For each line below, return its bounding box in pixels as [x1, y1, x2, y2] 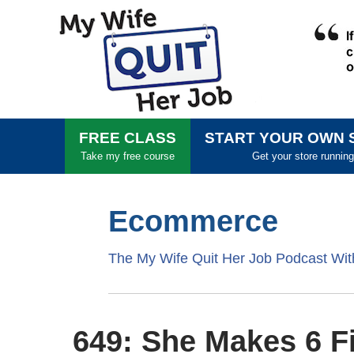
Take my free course [81, 150, 175, 162]
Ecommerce [108, 205, 278, 238]
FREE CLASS [79, 130, 176, 146]
